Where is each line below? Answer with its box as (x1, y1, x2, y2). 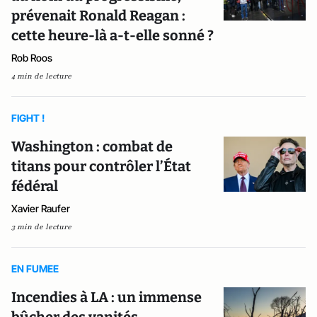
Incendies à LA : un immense (11, 289, 202, 306)
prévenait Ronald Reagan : (11, 7, 185, 24)
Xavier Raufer (11, 202, 70, 214)
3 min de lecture (11, 221, 71, 232)
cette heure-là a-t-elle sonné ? (11, 27, 214, 44)
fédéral (11, 178, 58, 195)
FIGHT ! (11, 112, 45, 124)
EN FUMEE (11, 263, 59, 275)
